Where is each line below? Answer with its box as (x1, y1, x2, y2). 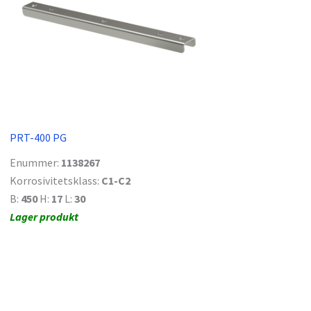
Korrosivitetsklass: (10, 174, 101, 188)
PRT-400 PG (10, 131, 67, 145)
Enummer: (10, 155, 61, 170)
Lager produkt (10, 210, 78, 224)
